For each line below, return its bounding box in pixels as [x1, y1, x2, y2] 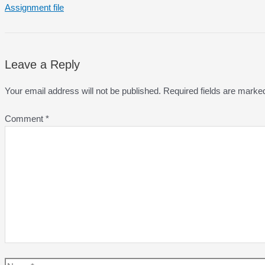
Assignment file [5, 2, 64, 12]
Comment [5, 113, 46, 124]
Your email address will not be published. [5, 86, 161, 96]
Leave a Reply [5, 58, 80, 72]
